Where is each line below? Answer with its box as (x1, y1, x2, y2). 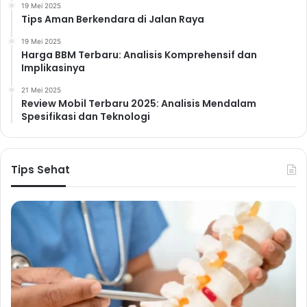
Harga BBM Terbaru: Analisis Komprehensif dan (21, 47, 257, 62)
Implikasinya (21, 60, 85, 75)
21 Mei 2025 (21, 85, 61, 94)
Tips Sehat (11, 162, 70, 177)
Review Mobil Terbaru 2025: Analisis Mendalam (21, 96, 256, 110)
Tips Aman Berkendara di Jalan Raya (21, 12, 204, 26)
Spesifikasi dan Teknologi (21, 109, 150, 123)
